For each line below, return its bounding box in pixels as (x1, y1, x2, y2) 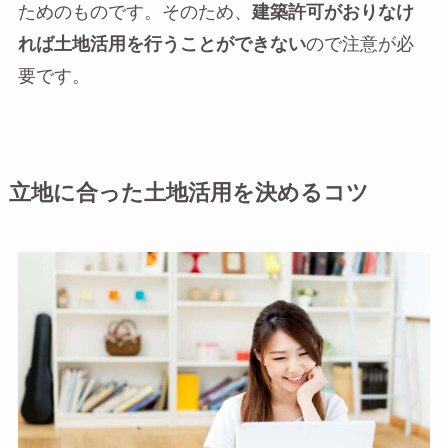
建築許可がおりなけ (251, 4, 414, 22)
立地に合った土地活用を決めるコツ (8, 183, 369, 205)
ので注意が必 (305, 36, 414, 54)
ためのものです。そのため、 (17, 4, 252, 22)
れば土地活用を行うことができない (17, 36, 306, 54)
